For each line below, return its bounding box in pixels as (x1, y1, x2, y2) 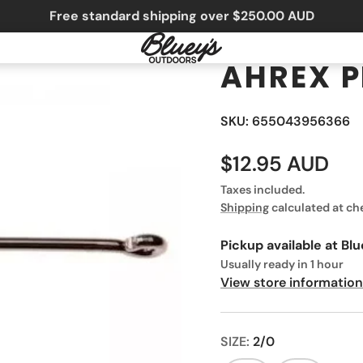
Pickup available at (220, 237, 341, 254)
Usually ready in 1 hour (220, 257, 344, 271)
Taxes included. (220, 182, 305, 197)
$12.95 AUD (220, 151, 329, 177)
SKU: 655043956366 (220, 113, 350, 130)
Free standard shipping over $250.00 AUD (49, 7, 314, 24)
